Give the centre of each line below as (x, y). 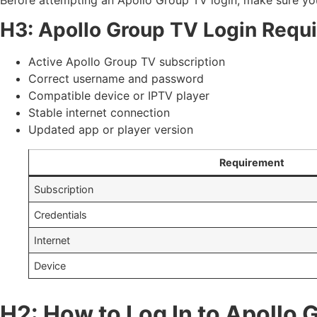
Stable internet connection (99, 113)
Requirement (252, 163)
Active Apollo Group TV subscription (127, 62)
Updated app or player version (111, 130)
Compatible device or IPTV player (119, 96)
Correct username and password (116, 79)
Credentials (61, 215)
